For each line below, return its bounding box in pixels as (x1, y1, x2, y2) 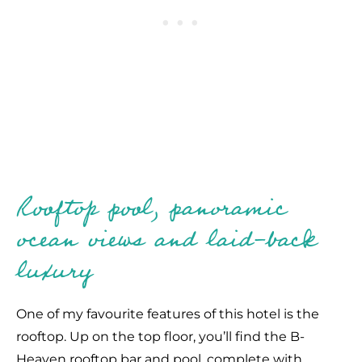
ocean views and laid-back (16, 217, 317, 262)
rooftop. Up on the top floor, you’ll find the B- (16, 329, 305, 344)
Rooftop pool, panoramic (16, 186, 286, 230)
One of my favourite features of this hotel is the (16, 306, 319, 322)
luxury (16, 249, 92, 293)
